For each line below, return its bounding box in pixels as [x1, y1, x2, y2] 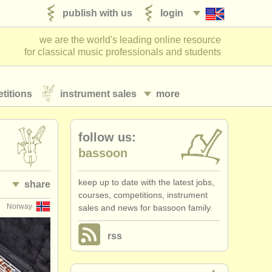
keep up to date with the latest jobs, [78, 177, 214, 187]
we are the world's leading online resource [39, 35, 221, 45]
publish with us [63, 7, 132, 18]
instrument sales [60, 88, 137, 99]
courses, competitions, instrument [78, 190, 208, 200]
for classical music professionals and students [24, 47, 221, 57]
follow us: [78, 131, 136, 144]
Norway [7, 202, 32, 211]
